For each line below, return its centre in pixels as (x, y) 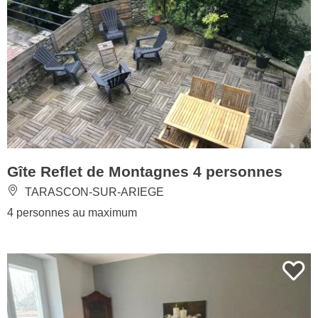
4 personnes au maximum (72, 212)
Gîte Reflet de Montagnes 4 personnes (145, 171)
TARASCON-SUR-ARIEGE (93, 192)
